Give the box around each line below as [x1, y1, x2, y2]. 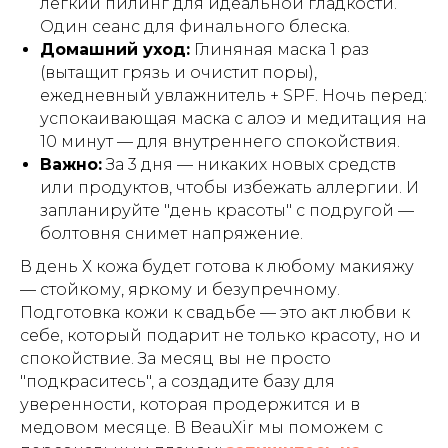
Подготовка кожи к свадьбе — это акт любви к [20, 303, 410, 322]
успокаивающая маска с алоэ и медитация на [40, 109, 426, 128]
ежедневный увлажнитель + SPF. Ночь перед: [40, 86, 427, 105]
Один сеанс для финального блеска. [40, 17, 350, 36]
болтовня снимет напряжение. [40, 224, 303, 243]
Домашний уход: [40, 40, 190, 59]
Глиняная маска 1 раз [190, 40, 369, 59]
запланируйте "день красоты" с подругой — [40, 201, 414, 220]
